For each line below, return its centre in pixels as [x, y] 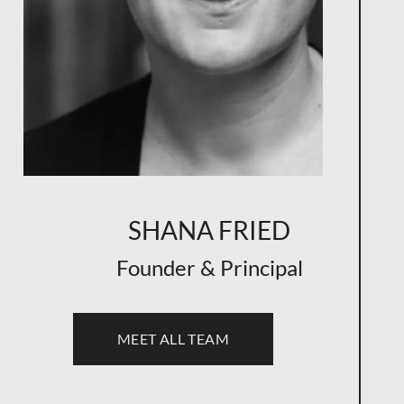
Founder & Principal [209, 268]
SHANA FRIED [209, 230]
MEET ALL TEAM [173, 339]
